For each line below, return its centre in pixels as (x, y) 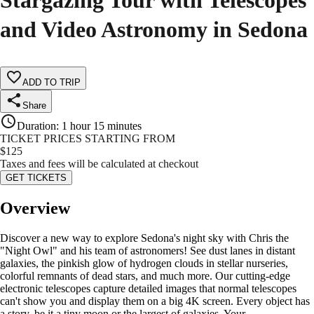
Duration (36, 126)
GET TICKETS (36, 178)
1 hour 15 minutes (102, 126)
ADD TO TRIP (52, 83)
